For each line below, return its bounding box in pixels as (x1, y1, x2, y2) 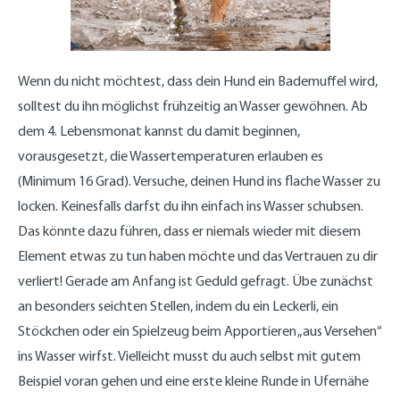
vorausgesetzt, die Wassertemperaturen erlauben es (18, 146, 323, 164)
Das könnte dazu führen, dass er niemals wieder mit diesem (18, 221, 361, 239)
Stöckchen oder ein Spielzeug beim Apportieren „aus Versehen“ (18, 321, 382, 339)
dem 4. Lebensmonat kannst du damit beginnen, (18, 121, 300, 139)
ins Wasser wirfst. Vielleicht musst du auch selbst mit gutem (18, 346, 361, 364)
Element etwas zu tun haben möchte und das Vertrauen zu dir (18, 246, 378, 264)
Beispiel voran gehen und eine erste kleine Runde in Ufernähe (18, 371, 369, 389)
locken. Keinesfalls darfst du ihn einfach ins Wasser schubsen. (18, 196, 363, 214)
